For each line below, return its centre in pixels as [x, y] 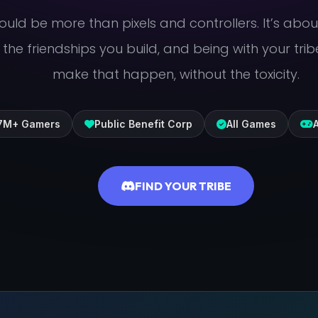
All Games [251, 124]
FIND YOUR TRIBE [183, 186]
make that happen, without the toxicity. [176, 74]
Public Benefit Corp [143, 124]
